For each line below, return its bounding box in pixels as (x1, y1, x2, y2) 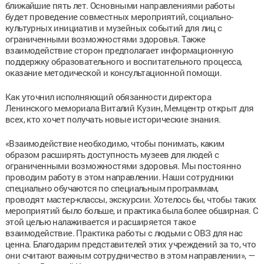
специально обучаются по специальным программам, (5, 181, 219, 194)
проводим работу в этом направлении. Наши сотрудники (5, 170, 234, 183)
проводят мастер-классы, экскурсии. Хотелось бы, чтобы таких (5, 193, 256, 205)
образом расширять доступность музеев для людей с (5, 148, 219, 160)
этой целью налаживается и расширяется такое (5, 215, 196, 227)
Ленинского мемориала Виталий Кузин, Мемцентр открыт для (5, 101, 253, 114)
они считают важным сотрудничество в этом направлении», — (5, 249, 255, 261)
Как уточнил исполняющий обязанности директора (5, 90, 211, 103)
